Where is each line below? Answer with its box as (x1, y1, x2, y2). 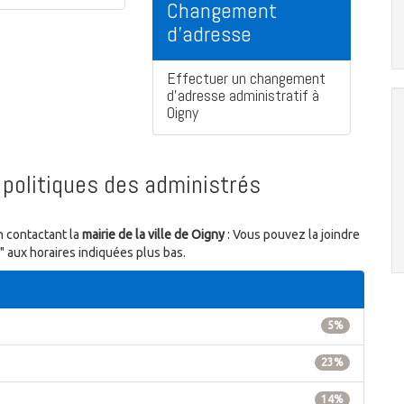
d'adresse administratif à (167, 85, 319, 106)
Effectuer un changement (167, 68, 326, 89)
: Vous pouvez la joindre (225, 227, 360, 243)
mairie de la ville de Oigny (82, 227, 225, 243)
